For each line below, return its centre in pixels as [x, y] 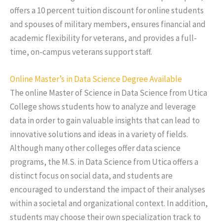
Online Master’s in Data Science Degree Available [96, 79]
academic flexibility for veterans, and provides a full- [103, 38]
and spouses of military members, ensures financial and [108, 24]
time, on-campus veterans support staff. [81, 52]
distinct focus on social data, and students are [91, 175]
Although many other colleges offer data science [95, 148]
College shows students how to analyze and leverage [103, 106]
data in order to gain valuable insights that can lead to [105, 120]
